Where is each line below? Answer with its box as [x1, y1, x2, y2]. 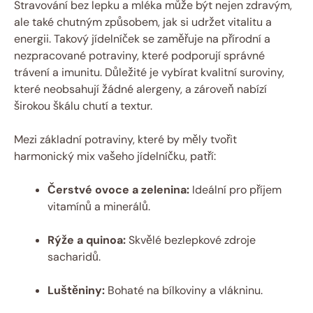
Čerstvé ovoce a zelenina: [48, 182, 189, 197]
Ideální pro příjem [189, 182, 282, 197]
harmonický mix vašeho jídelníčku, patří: [14, 148, 216, 163]
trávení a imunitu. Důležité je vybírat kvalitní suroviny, [14, 64, 284, 80]
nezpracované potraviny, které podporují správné [14, 48, 265, 63]
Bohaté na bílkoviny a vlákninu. [105, 282, 263, 298]
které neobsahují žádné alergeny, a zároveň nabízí [14, 81, 267, 96]
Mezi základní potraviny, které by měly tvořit [14, 131, 237, 147]
